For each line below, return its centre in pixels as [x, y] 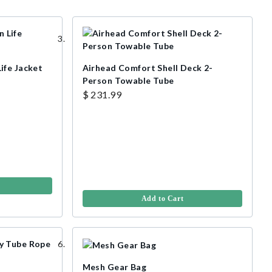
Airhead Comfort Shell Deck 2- [148, 68]
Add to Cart [162, 199]
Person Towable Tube [128, 81]
